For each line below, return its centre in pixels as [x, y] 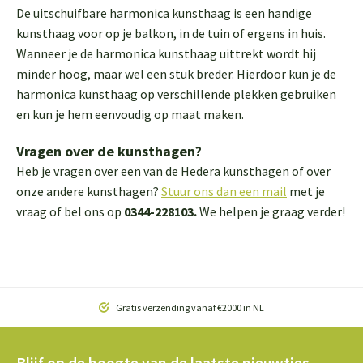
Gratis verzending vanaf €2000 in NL [189, 307]
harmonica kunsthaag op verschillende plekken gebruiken [176, 94]
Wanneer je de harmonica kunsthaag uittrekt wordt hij [166, 53]
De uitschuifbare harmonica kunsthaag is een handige [164, 13]
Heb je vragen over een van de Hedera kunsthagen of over [173, 171]
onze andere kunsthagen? [89, 191]
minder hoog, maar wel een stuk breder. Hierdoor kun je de [176, 74]
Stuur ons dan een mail [224, 191]
